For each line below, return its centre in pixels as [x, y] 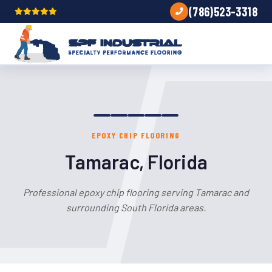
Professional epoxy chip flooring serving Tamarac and [136, 192]
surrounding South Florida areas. [136, 207]
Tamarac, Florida [136, 161]
